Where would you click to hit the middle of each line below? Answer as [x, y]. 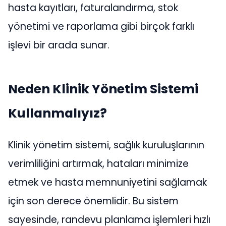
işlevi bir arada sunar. [59, 45]
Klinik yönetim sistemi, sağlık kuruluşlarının [106, 145]
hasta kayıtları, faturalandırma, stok [93, 8]
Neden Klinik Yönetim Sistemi [103, 89]
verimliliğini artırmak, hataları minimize [98, 163]
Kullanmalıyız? [58, 113]
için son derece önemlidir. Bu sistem [93, 201]
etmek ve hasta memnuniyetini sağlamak [107, 182]
